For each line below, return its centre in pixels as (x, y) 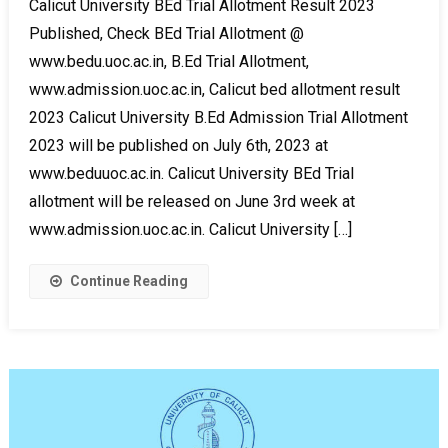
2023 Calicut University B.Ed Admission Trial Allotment (218, 117)
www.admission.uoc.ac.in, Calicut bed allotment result (214, 89)
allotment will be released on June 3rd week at (191, 201)
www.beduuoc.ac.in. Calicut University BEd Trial (191, 173)
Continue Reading (128, 280)
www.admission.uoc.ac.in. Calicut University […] (190, 229)
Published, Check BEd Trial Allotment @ (166, 33)
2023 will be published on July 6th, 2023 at (178, 145)
